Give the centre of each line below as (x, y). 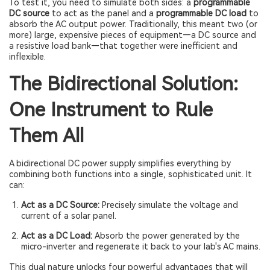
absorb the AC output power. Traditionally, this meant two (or (133, 24)
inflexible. (27, 57)
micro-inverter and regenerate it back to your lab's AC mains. (141, 246)
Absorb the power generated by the (166, 236)
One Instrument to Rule (111, 110)
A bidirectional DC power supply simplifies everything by (120, 163)
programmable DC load (201, 13)
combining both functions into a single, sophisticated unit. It (130, 174)
